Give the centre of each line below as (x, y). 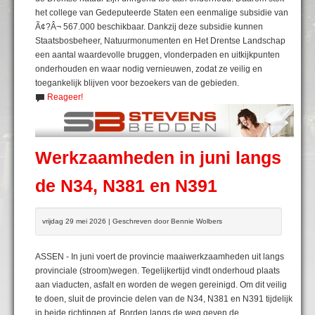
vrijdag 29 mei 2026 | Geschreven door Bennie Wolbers (132, 221)
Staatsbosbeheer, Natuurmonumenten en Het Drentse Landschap (160, 40)
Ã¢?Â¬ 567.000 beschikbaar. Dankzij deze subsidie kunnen (149, 26)
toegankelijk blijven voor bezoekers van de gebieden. (137, 83)
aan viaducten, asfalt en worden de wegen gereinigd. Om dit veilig (161, 284)
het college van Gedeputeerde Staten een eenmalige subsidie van (162, 12)
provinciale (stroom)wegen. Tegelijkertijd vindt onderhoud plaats (157, 270)
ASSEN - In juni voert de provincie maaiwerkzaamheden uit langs (160, 256)
